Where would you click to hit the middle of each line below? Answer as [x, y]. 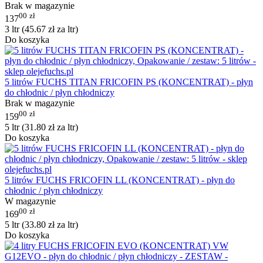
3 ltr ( [15, 29]
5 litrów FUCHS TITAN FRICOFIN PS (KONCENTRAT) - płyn [129, 82]
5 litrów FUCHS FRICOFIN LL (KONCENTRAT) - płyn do [120, 180]
